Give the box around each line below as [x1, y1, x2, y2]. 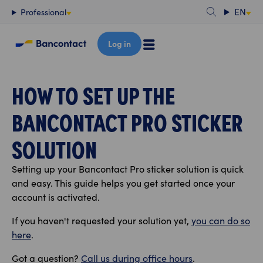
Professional [20, 6, 66, 18]
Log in [107, 37, 131, 49]
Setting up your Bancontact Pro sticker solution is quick [12, 163, 244, 175]
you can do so [191, 214, 250, 227]
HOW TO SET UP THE [12, 78, 175, 110]
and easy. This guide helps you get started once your [12, 177, 235, 189]
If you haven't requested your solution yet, [12, 214, 191, 227]
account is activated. [12, 191, 104, 203]
